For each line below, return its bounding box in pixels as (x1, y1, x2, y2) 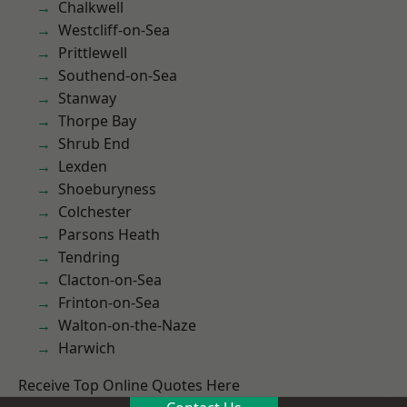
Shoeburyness (58, 179, 156, 199)
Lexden (58, 156, 107, 176)
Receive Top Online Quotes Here (18, 375, 240, 395)
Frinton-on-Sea (58, 293, 160, 313)
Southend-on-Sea (58, 65, 177, 85)
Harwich (58, 338, 115, 358)
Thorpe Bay (58, 111, 136, 131)
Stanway (58, 88, 116, 108)
